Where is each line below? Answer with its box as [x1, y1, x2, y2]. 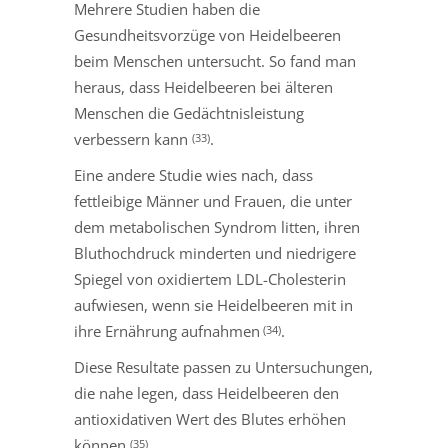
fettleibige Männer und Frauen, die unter [74, 191, 352, 212]
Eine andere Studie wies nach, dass [74, 165, 313, 186]
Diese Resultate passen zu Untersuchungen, [74, 357, 373, 378]
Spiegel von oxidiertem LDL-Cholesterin [74, 269, 346, 290]
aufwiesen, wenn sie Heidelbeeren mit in [74, 295, 353, 316]
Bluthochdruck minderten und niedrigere [74, 243, 356, 264]
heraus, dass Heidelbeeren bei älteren [74, 77, 333, 98]
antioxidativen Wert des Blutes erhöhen [74, 409, 346, 430]
